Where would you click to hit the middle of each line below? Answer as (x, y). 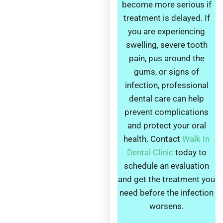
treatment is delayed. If (167, 18)
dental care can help (167, 99)
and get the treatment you (167, 179)
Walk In (196, 139)
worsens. (167, 206)
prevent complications (167, 112)
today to (190, 153)
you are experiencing (167, 32)
